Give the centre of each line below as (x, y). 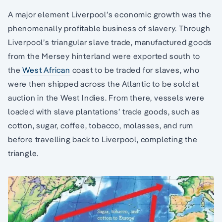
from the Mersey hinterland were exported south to (104, 56)
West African (46, 70)
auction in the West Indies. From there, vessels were (106, 98)
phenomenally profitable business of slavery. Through (109, 28)
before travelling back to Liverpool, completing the (103, 139)
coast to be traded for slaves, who (135, 70)
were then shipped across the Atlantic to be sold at (104, 84)
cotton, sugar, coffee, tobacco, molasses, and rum (101, 126)
